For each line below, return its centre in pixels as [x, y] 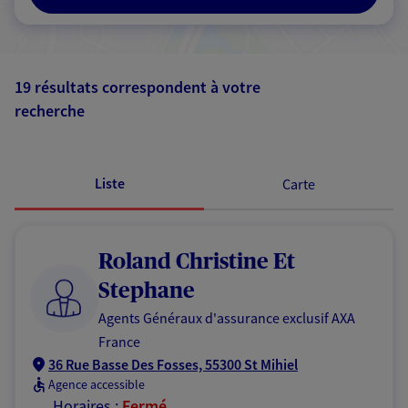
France [119, 342]
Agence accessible [97, 384]
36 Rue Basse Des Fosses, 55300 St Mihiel [173, 364]
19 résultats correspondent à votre [138, 87]
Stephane [147, 291]
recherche [50, 111]
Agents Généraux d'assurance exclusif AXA [227, 318]
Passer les [321, 117]
